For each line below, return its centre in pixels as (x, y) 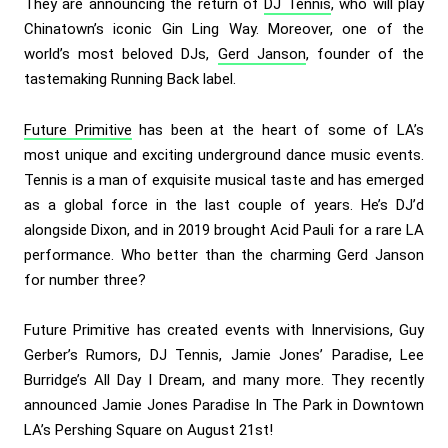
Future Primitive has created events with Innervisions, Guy (224, 329)
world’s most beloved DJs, (121, 54)
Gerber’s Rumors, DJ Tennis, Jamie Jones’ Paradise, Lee (224, 354)
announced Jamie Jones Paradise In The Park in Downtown (224, 404)
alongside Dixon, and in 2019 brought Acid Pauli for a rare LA (224, 229)
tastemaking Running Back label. (130, 79)
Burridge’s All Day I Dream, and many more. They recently (224, 379)
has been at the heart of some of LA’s (278, 129)
